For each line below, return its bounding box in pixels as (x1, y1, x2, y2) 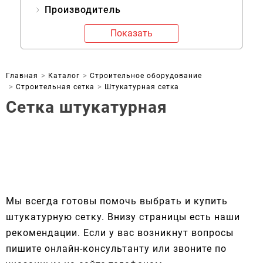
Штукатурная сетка (104, 83, 179, 91)
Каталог (48, 72, 80, 80)
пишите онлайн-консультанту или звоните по (6, 243, 227, 254)
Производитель (45, 4, 121, 15)
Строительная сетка (16, 83, 95, 91)
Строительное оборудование (90, 72, 202, 80)
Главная (6, 72, 38, 80)
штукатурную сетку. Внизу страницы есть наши (6, 211, 240, 222)
